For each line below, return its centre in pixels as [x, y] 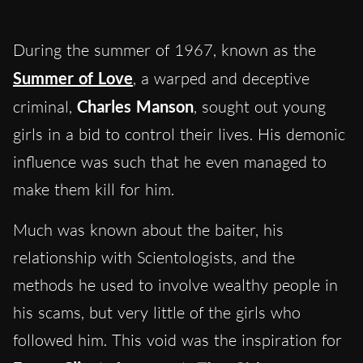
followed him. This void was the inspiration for [177, 340]
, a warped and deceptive [221, 79]
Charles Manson [135, 107]
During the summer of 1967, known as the [164, 50]
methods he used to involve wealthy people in [175, 285]
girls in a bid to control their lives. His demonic [179, 135]
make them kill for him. [94, 190]
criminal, [45, 107]
